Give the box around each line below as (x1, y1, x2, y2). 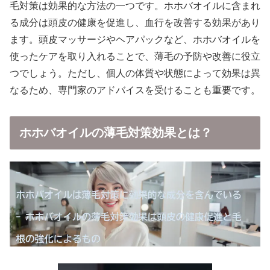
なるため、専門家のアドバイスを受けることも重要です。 (10, 85, 260, 96)
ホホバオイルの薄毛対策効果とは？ (19, 126, 212, 140)
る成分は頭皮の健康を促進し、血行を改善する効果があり (10, 17, 260, 28)
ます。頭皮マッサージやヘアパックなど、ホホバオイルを (10, 34, 260, 45)
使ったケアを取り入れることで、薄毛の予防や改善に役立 (10, 51, 260, 62)
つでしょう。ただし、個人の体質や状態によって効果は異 (10, 68, 260, 79)
